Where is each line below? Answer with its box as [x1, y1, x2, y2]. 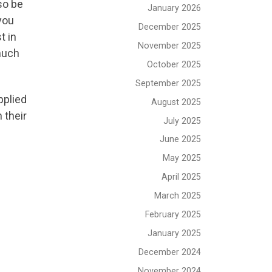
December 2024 [138, 247, 201, 257]
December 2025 [138, 21, 201, 32]
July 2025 [163, 115, 201, 126]
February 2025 [145, 209, 201, 220]
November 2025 [138, 40, 201, 50]
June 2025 [160, 134, 201, 144]
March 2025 [154, 191, 201, 201]
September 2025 [135, 78, 201, 88]
